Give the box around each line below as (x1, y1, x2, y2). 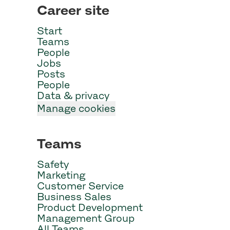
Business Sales (37, 191, 111, 202)
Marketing (37, 169, 85, 181)
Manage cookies (37, 103, 116, 114)
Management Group (37, 213, 135, 224)
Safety (37, 159, 69, 170)
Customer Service (37, 180, 124, 191)
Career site (37, 3, 109, 17)
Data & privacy (37, 90, 109, 101)
